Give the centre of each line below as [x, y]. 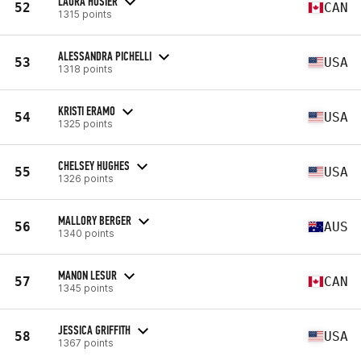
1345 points [86, 288]
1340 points [86, 233]
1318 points [85, 68]
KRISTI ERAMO [87, 110]
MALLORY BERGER [95, 220]
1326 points [86, 178]
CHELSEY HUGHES [94, 165]
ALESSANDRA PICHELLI [105, 56]
